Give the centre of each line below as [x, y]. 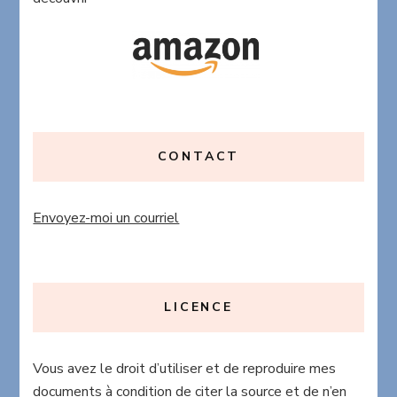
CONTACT [198, 157]
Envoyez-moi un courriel [106, 218]
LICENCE [198, 307]
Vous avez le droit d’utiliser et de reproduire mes [185, 369]
